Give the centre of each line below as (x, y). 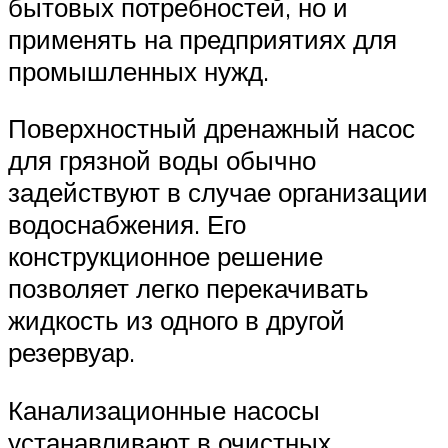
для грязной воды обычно (162, 160)
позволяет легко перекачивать (188, 288)
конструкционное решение (165, 256)
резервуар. (71, 352)
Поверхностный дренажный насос (211, 128)
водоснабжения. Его (127, 224)
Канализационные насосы (164, 409)
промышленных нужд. (138, 70)
